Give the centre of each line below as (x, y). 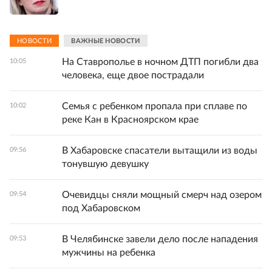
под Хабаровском (101, 209)
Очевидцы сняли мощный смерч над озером (162, 195)
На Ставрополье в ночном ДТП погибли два (160, 62)
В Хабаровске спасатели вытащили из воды (160, 151)
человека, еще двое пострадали (133, 76)
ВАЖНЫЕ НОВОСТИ (106, 41)
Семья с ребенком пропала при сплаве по (155, 107)
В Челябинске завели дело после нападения (160, 240)
